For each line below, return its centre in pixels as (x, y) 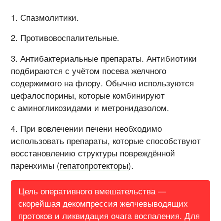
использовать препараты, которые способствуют (106, 140)
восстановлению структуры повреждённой (93, 153)
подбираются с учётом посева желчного (89, 71)
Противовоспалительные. (70, 38)
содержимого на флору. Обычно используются (103, 83)
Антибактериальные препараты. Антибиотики (109, 58)
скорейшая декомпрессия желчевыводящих (103, 203)
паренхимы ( (36, 165)
